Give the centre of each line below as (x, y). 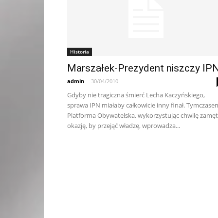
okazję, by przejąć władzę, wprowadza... (124, 126)
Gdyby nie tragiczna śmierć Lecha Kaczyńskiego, (136, 95)
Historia (80, 52)
